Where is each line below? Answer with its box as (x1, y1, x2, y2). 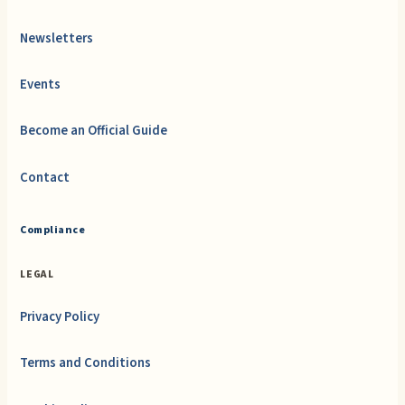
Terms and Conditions (20, 353, 152, 373)
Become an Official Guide (20, 121, 168, 141)
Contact (20, 167, 71, 187)
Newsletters (20, 28, 94, 48)
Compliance (20, 222, 86, 238)
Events (20, 75, 61, 95)
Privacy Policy (20, 307, 100, 327)
